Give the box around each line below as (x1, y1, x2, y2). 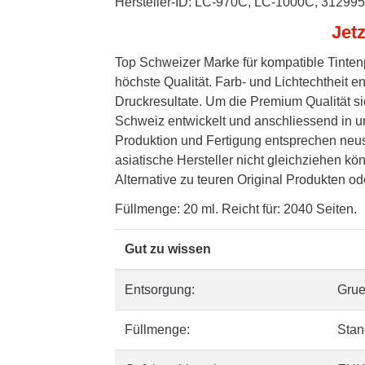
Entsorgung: (125, 283, 195, 297)
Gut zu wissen (125, 242, 211, 256)
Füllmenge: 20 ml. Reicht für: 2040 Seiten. (115, 202, 357, 216)
